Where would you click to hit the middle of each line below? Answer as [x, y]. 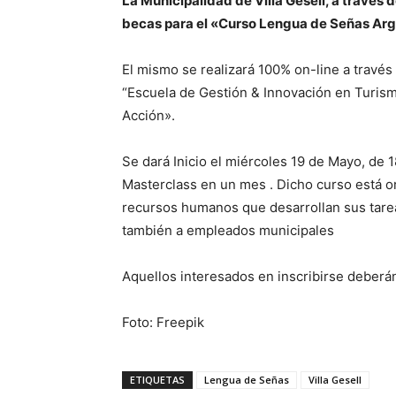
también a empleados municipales [228, 231]
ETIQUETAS [157, 380]
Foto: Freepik [163, 323]
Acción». [148, 116]
